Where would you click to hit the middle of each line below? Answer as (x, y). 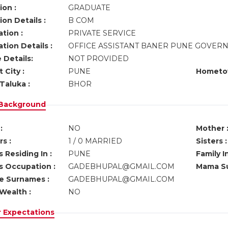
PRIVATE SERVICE (103, 33)
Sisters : (211, 141)
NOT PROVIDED (99, 59)
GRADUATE (90, 8)
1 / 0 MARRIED (95, 141)
